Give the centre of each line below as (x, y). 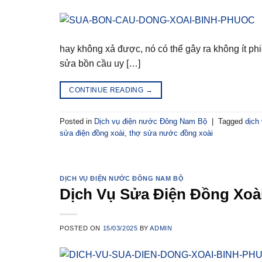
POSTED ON (81, 228)
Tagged (232, 122)
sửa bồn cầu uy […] (100, 63)
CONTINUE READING (107, 90)
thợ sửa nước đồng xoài (171, 133)
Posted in (77, 122)
